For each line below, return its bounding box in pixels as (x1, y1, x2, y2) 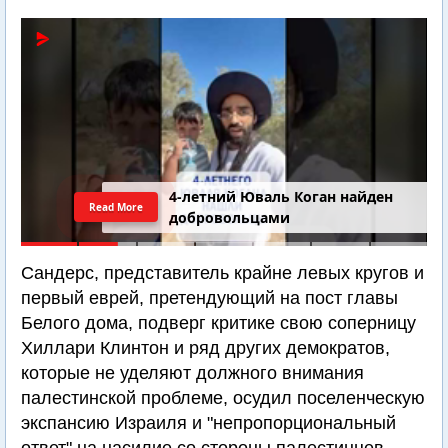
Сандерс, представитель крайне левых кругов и (21, 263, 424, 283)
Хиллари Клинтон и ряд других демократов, (21, 338, 390, 358)
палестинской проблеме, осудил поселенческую (21, 388, 425, 408)
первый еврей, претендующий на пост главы (21, 288, 398, 308)
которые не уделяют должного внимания (21, 363, 364, 383)
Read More (89, 199, 144, 214)
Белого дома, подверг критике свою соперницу (21, 313, 416, 333)
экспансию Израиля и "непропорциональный (21, 413, 396, 433)
